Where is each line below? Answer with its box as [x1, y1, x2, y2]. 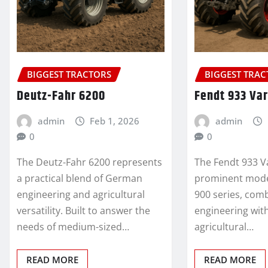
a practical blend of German [17, 171, 142, 185]
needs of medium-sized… [17, 220, 129, 233]
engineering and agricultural [17, 187, 145, 201]
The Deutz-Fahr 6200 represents [17, 155, 162, 169]
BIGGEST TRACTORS [27, 68, 111, 81]
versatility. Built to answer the [17, 203, 150, 217]
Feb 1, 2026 [90, 114, 140, 127]
